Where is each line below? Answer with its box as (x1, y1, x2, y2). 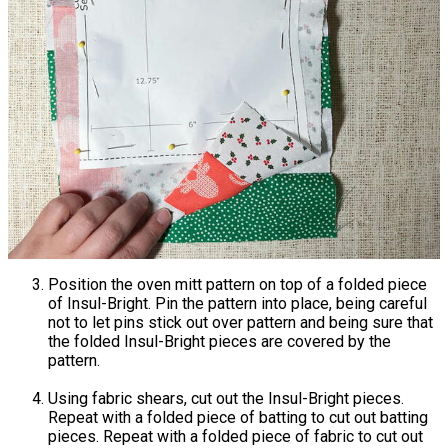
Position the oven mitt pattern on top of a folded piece (48, 274, 427, 294)
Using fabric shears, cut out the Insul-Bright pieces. (48, 388, 404, 408)
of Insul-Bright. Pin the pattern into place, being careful (48, 293, 427, 313)
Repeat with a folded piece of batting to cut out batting (48, 407, 428, 427)
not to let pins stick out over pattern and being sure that (48, 312, 433, 332)
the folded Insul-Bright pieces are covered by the (48, 331, 391, 351)
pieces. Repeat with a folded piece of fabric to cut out (48, 426, 423, 446)
